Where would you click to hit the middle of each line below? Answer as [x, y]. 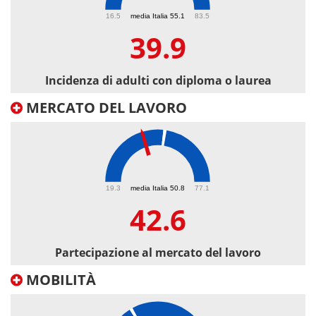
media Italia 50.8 [158, 188]
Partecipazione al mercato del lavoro [158, 253]
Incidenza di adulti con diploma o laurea [158, 81]
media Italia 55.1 [158, 16]
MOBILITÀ [59, 280]
